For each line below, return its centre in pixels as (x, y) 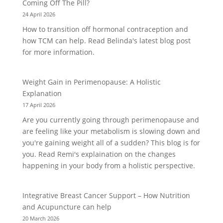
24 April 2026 (39, 14)
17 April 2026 (39, 105)
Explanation (42, 94)
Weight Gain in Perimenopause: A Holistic (91, 82)
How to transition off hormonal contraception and (105, 29)
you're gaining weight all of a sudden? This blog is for (111, 143)
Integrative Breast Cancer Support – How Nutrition (106, 196)
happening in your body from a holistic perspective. (109, 166)
